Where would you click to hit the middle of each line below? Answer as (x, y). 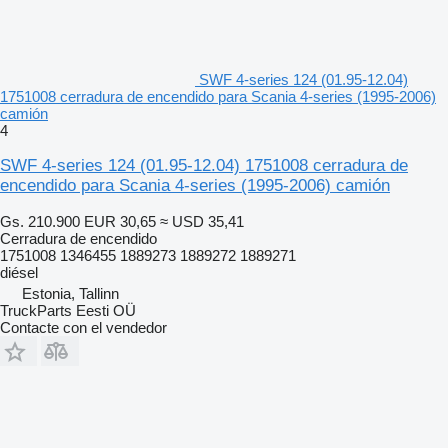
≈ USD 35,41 (202, 221)
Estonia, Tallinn (70, 293)
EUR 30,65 (120, 221)
